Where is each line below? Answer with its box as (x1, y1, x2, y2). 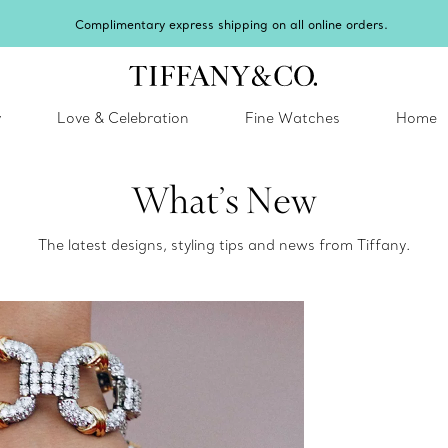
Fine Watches (245, 109, 340, 127)
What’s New (131, 175, 317, 224)
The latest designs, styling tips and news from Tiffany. (38, 236, 410, 254)
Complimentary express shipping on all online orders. (75, 16, 389, 32)
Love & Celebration (57, 109, 189, 127)
